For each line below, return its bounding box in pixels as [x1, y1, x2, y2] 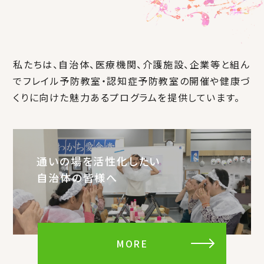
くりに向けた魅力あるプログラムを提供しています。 [13, 90, 240, 104]
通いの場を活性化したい [37, 153, 161, 169]
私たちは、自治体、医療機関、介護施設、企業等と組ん [13, 57, 250, 71]
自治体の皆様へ [37, 169, 118, 185]
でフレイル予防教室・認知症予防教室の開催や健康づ [13, 73, 250, 88]
